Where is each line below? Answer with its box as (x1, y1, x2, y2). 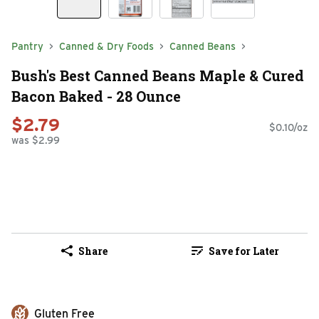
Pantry (11, 41, 43, 52)
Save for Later (208, 244, 279, 258)
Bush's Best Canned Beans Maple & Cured (11, 66, 304, 85)
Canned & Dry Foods (59, 41, 154, 52)
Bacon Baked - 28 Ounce (11, 86, 181, 105)
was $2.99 (11, 135, 60, 147)
